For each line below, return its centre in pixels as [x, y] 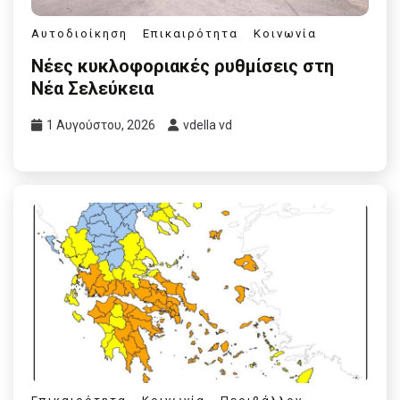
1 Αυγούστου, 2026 [101, 125]
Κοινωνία [285, 33]
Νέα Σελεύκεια [92, 89]
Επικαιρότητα [191, 33]
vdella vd [208, 125]
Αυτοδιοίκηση [79, 33]
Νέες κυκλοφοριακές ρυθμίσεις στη [183, 67]
